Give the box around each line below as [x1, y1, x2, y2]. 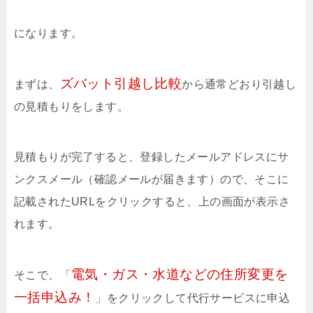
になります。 [14, 27, 83, 39]
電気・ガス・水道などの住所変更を [71, 266, 289, 282]
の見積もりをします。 [14, 100, 129, 112]
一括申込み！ [14, 289, 96, 305]
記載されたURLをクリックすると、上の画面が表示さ [14, 195, 290, 208]
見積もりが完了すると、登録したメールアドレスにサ [14, 150, 289, 163]
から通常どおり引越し [182, 78, 297, 90]
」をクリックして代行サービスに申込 [95, 291, 291, 304]
